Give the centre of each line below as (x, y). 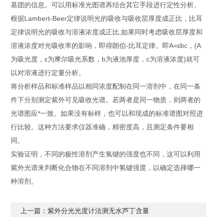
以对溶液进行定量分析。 (48, 73)
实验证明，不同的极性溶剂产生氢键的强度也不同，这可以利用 (106, 154)
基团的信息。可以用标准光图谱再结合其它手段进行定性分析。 (106, 5)
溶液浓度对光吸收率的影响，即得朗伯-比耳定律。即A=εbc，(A (106, 46)
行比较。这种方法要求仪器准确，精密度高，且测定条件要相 (102, 127)
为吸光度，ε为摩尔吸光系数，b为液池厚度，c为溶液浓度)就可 (105, 59)
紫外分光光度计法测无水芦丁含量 (99, 211)
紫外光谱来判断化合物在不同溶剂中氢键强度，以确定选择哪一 (106, 168)
